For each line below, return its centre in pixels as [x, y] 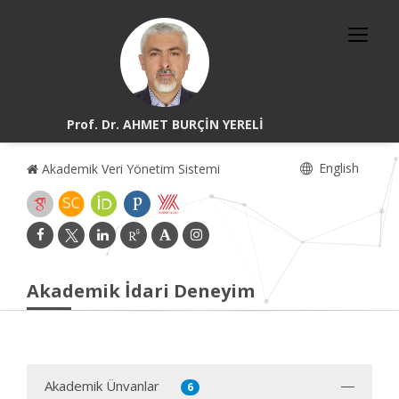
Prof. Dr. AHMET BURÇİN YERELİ [165, 124]
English [337, 168]
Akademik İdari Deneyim [141, 291]
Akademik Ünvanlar [102, 386]
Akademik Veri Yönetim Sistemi [129, 169]
